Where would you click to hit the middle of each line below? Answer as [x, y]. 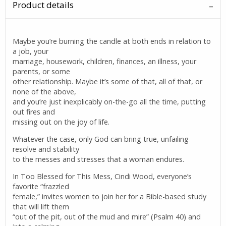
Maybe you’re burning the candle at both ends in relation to [112, 41]
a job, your [31, 51]
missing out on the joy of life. [61, 122]
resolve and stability [46, 149]
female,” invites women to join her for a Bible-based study [110, 197]
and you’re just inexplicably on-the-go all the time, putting [109, 101]
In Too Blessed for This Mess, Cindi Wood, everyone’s [102, 177]
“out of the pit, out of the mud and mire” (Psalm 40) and [107, 217]
